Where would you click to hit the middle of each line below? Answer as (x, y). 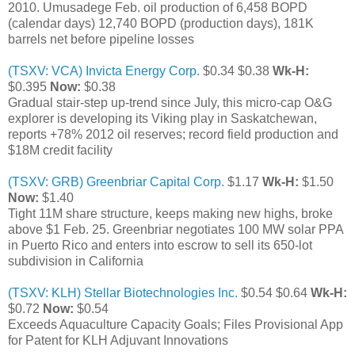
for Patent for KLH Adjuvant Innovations (118, 340)
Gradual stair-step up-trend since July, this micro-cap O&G (170, 102)
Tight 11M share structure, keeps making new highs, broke (170, 213)
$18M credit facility (60, 150)
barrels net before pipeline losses (101, 39)
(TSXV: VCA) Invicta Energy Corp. (104, 71)
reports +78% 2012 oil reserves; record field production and (173, 134)
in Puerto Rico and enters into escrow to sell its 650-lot (160, 245)
